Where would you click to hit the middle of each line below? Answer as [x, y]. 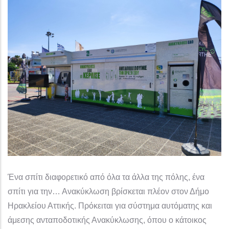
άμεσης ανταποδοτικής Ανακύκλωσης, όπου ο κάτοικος [107, 220]
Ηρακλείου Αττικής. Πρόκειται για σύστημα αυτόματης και [110, 205]
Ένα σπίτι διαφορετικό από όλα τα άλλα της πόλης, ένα [106, 177]
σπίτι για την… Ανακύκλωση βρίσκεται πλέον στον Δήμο [108, 191]
